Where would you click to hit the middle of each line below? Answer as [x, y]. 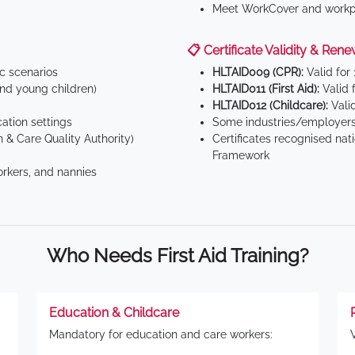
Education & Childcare [114, 313]
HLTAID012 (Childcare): [270, 105]
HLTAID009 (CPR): [258, 72]
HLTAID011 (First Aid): [266, 89]
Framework [241, 155]
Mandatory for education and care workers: [161, 334]
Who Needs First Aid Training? [177, 256]
